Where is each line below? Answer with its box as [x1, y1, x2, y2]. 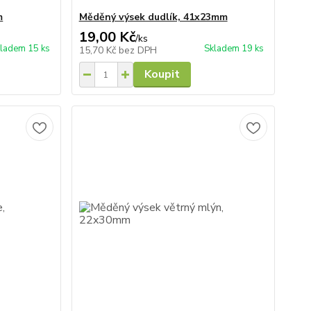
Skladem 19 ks [203, 42, 264, 55]
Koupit [144, 67, 180, 82]
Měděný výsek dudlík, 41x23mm [78, 10, 228, 24]
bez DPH [118, 44, 157, 57]
